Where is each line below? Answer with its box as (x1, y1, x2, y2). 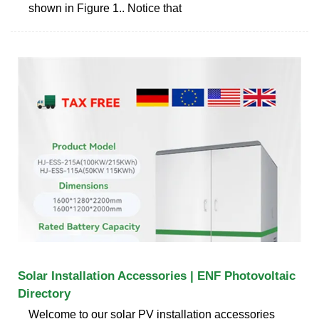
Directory (18, 286, 70, 300)
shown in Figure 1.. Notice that (28, 1, 182, 14)
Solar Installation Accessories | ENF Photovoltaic (18, 268, 296, 283)
